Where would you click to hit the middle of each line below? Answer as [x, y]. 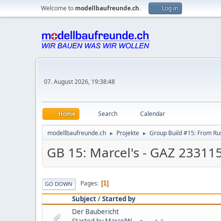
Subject [84, 199]
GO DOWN [59, 184]
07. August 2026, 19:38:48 [79, 81]
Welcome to [58, 8]
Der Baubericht [95, 211]
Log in [170, 8]
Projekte [128, 133]
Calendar [153, 114]
